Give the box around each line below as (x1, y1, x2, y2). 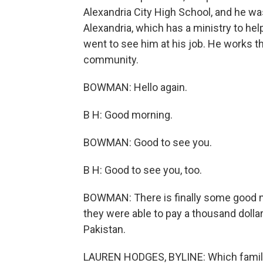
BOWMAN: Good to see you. (83, 136, 212, 149)
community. (83, 53, 139, 66)
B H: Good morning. (83, 109, 173, 121)
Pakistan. (83, 223, 126, 235)
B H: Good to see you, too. (83, 164, 202, 176)
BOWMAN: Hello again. (83, 81, 187, 93)
